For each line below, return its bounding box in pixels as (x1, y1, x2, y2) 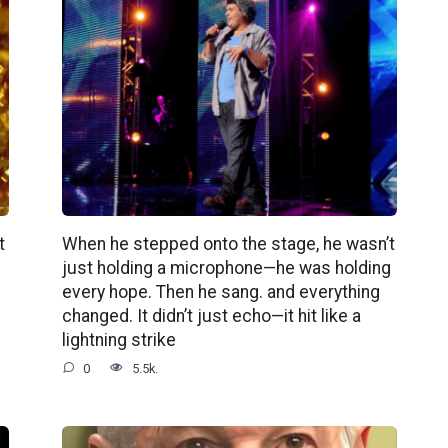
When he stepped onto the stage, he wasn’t (61, 233, 395, 254)
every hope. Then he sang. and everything (61, 281, 380, 302)
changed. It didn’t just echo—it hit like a (61, 305, 361, 326)
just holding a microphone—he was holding (61, 257, 391, 278)
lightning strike (61, 329, 176, 350)
